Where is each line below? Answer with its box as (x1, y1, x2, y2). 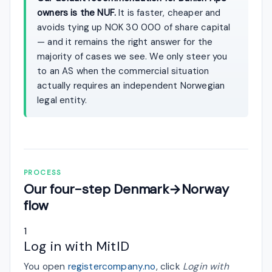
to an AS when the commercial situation (37, 64, 209, 77)
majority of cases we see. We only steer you (37, 50, 228, 63)
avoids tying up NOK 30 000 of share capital (37, 21, 231, 33)
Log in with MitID (24, 237, 129, 255)
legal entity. (37, 93, 87, 106)
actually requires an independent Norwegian (37, 79, 225, 92)
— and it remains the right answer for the (37, 35, 213, 48)
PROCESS (24, 168, 62, 177)
